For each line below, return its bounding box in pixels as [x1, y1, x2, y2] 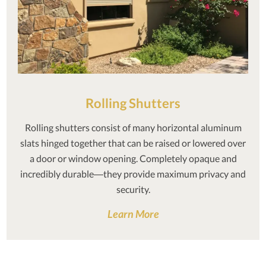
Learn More [107, 207, 159, 220]
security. [116, 183, 150, 195]
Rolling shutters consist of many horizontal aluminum [24, 121, 242, 133]
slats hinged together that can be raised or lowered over [20, 137, 246, 148]
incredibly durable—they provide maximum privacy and [20, 167, 246, 179]
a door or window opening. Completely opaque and [29, 152, 237, 164]
